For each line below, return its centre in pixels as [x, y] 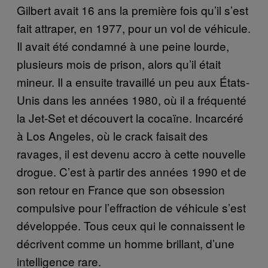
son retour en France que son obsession [121, 189]
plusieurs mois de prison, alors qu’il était [119, 63]
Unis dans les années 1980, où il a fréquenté [132, 99]
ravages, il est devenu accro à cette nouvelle [131, 153]
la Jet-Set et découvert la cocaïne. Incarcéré [130, 117]
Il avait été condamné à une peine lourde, [123, 45]
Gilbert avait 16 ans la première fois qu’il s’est [133, 10]
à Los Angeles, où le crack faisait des [112, 135]
